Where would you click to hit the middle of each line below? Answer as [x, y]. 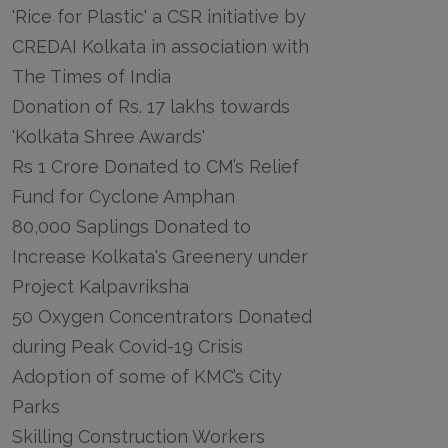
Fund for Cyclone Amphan [123, 196]
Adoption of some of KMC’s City [147, 376]
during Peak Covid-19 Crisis [127, 346]
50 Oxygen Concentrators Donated [162, 316]
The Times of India [91, 76]
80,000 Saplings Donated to [131, 226]
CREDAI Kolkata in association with [160, 46]
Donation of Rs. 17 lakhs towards [151, 106]
